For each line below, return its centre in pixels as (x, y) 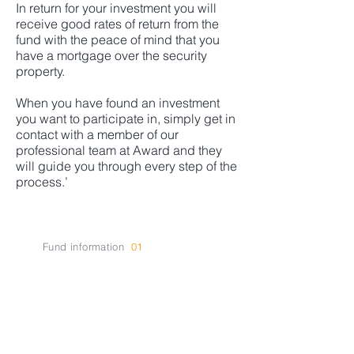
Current (84, 296)
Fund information (85, 247)
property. (40, 71)
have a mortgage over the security (111, 55)
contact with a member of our (97, 134)
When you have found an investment (118, 103)
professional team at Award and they (119, 150)
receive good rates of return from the (117, 24)
